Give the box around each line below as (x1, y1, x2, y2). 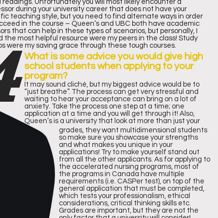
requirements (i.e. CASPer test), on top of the (59, 178, 204, 185)
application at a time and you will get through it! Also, (24, 110, 195, 117)
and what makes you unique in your (59, 141, 173, 148)
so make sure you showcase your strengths (59, 134, 198, 141)
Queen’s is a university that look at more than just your (24, 117, 201, 125)
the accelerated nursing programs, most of (59, 163, 199, 170)
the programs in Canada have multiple (59, 170, 184, 178)
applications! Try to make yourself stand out (59, 148, 200, 156)
